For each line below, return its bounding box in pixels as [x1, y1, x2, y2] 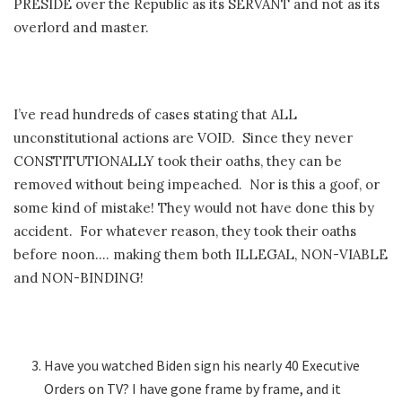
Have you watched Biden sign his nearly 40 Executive [44, 355, 361, 374]
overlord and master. [13, 18, 149, 36]
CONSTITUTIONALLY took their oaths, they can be [13, 152, 342, 170]
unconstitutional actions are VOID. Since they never [13, 128, 353, 146]
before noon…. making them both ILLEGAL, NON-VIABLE [13, 245, 388, 263]
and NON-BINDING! [13, 268, 144, 286]
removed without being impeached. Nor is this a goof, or [13, 175, 380, 193]
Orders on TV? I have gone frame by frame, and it [44, 379, 342, 398]
